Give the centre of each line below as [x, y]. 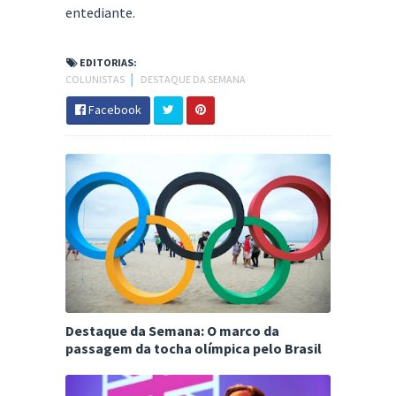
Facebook [114, 110]
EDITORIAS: [107, 63]
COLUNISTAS [96, 80]
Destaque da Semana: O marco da [172, 331]
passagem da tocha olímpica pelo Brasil [194, 349]
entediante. [100, 13]
